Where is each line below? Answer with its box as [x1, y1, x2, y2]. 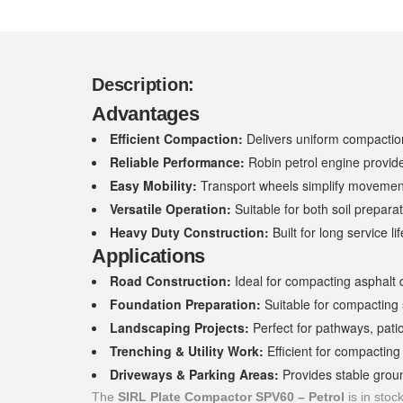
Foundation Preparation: [110, 295, 261, 313]
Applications [92, 245, 205, 267]
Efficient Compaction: [110, 130, 243, 148]
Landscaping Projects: [110, 318, 249, 336]
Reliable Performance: [110, 153, 245, 171]
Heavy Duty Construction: [110, 223, 269, 241]
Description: [92, 75, 194, 94]
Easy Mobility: [110, 176, 197, 194]
